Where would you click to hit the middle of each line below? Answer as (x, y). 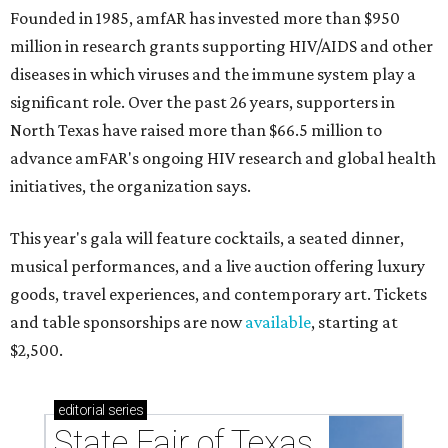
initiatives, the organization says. (130, 186)
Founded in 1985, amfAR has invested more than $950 (205, 18)
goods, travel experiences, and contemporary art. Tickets (218, 294)
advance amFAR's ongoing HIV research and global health (223, 158)
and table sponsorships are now (127, 322)
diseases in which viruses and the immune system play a (213, 74)
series (124, 410)
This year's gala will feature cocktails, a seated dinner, (207, 238)
